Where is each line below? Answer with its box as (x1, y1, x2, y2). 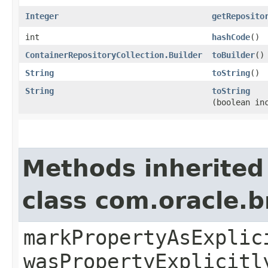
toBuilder (212, 50, 255, 60)
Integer (25, 11, 59, 21)
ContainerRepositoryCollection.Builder (25, 50, 202, 60)
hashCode (212, 32, 250, 42)
